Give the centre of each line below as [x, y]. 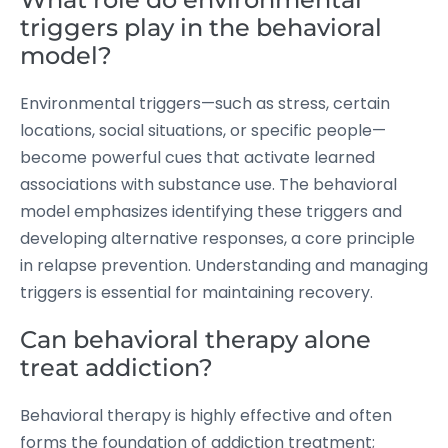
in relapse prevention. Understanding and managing [224, 265]
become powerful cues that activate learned [197, 157]
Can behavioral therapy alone [195, 339]
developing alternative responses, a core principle [217, 238]
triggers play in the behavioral [201, 27]
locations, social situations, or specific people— [203, 130]
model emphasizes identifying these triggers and [211, 211]
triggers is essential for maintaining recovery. [196, 292]
